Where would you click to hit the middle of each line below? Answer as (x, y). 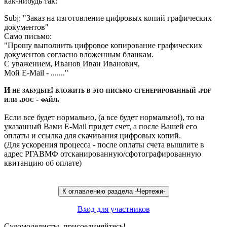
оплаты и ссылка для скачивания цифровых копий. (92, 136)
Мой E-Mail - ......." (36, 73)
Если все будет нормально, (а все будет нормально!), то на (104, 118)
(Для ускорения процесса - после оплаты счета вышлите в (104, 145)
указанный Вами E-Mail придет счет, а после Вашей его (101, 127)
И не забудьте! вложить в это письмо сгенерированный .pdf (108, 90)
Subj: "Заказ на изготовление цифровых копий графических (108, 18)
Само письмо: (28, 36)
